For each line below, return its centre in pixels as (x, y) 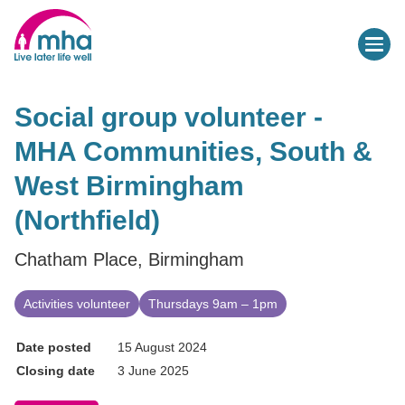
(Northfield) (87, 220)
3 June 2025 (153, 370)
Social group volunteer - (169, 117)
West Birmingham (129, 185)
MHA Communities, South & (193, 151)
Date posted (54, 347)
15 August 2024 (162, 347)
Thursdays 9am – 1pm (213, 303)
